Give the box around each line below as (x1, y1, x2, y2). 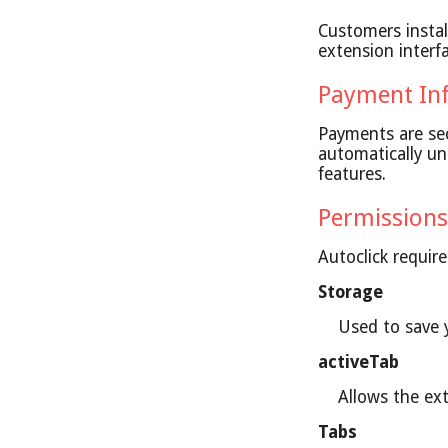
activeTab (318, 352, 400, 372)
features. (318, 164, 387, 184)
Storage (318, 282, 384, 302)
